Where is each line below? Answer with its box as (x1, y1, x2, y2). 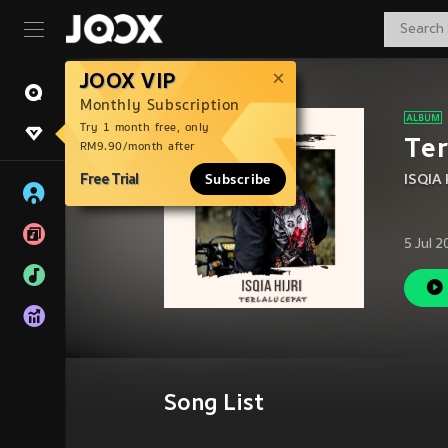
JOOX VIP (80, 69, 177, 93)
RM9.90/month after (80, 140, 195, 153)
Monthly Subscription (80, 96, 240, 113)
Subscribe (204, 171, 271, 187)
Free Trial (80, 170, 138, 187)
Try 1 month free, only (80, 121, 210, 134)
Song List (164, 392, 264, 417)
